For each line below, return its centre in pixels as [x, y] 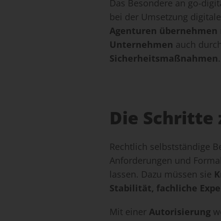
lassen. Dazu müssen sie [162, 174]
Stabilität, [132, 188]
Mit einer [129, 212]
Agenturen [133, 31]
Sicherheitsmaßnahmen [164, 58]
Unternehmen [141, 45]
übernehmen [188, 31]
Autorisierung [180, 212]
